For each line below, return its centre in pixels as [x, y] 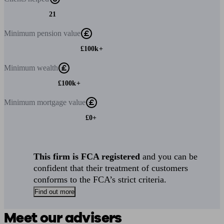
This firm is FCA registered [87, 156]
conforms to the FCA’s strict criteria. [100, 179]
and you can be [169, 156]
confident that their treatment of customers [111, 168]
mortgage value [61, 102]
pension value [59, 33]
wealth [47, 68]
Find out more [55, 192]
